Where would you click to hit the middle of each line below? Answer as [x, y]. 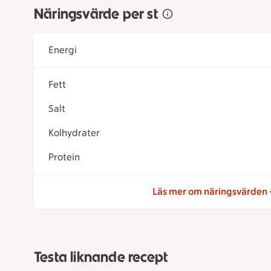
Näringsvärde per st [96, 14]
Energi [63, 50]
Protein [64, 157]
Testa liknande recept [101, 257]
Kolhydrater [74, 133]
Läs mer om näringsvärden [210, 192]
